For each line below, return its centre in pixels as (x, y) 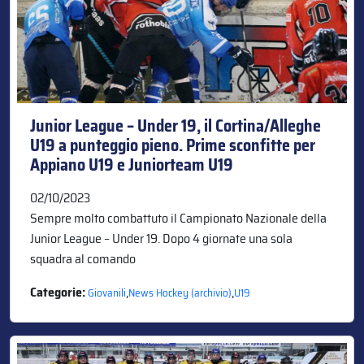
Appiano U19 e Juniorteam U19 (132, 165)
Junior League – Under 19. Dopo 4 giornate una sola (161, 238)
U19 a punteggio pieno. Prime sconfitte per (173, 145)
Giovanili (107, 292)
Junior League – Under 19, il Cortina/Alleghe (175, 126)
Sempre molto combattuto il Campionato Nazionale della (178, 218)
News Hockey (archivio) (180, 292)
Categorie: (59, 292)
